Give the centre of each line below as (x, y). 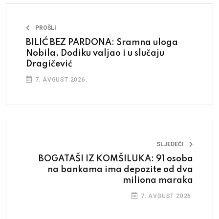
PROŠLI (46, 28)
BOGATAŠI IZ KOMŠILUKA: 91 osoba (116, 159)
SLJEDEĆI (170, 144)
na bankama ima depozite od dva (120, 169)
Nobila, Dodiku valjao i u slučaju (95, 53)
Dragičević (49, 64)
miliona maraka (158, 180)
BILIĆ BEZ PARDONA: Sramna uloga (102, 42)
